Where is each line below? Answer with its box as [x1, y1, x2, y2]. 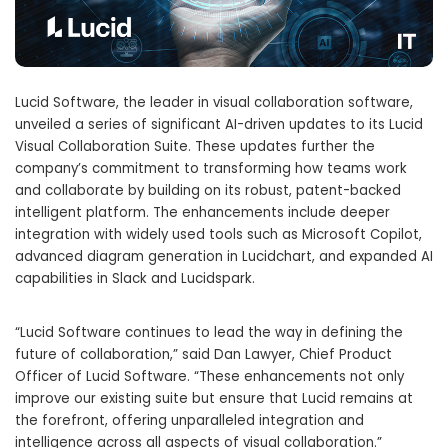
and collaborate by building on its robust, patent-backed [15, 181, 401, 201]
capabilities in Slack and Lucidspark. [15, 269, 255, 289]
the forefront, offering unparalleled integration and [15, 411, 364, 431]
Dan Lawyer [214, 345, 292, 365]
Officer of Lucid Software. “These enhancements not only [15, 367, 404, 387]
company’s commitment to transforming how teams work [15, 159, 407, 179]
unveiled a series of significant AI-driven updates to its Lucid [15, 115, 423, 135]
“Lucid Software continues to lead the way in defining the [15, 323, 403, 343]
